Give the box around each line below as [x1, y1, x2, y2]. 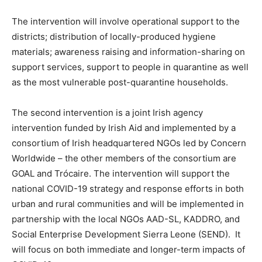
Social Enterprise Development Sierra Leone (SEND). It [12, 229, 240, 240]
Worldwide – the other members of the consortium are [12, 153, 236, 164]
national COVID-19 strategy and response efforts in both [12, 183, 244, 195]
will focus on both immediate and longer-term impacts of [12, 244, 245, 256]
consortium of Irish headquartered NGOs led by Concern [12, 137, 246, 149]
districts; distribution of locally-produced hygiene [12, 31, 216, 43]
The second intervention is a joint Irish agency [12, 107, 203, 119]
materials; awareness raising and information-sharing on [12, 46, 245, 58]
